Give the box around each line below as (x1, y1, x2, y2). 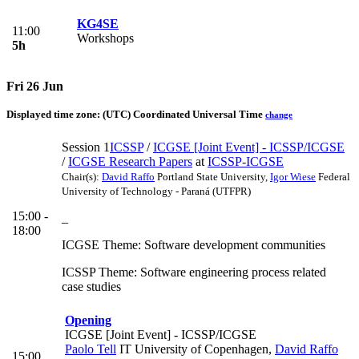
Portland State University (155, 171, 265, 184)
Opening (65, 313, 111, 328)
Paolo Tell (65, 342, 116, 357)
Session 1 (62, 140, 110, 155)
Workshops (77, 30, 134, 45)
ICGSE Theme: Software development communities (62, 238, 325, 252)
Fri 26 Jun (6, 79, 63, 93)
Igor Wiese (270, 171, 316, 184)
